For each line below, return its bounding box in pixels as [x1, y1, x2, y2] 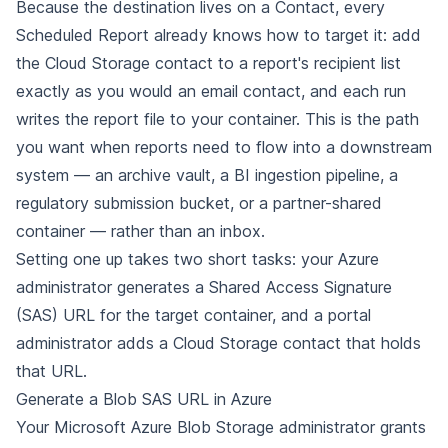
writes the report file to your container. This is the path [16, 109, 419, 129]
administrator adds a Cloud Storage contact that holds [16, 333, 421, 353]
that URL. [16, 361, 87, 381]
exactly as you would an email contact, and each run [16, 81, 406, 101]
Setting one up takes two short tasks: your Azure [16, 249, 379, 269]
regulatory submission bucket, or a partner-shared [16, 193, 382, 213]
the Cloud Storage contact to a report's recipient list [16, 53, 401, 73]
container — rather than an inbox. [16, 221, 265, 241]
